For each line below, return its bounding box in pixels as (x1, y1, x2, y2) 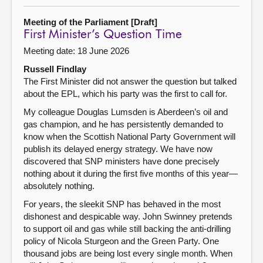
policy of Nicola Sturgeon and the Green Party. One (23, 235, 219, 246)
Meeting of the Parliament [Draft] (23, 16, 157, 27)
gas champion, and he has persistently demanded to (23, 119, 223, 129)
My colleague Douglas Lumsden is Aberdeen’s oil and (23, 106, 228, 117)
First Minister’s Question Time (23, 28, 182, 41)
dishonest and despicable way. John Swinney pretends (23, 211, 232, 221)
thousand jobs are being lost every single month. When (23, 248, 232, 258)
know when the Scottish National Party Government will (23, 131, 235, 141)
